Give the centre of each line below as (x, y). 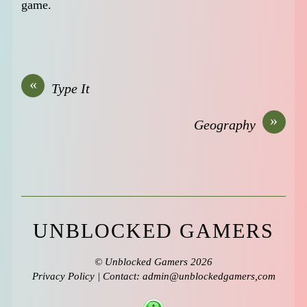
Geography (224, 124)
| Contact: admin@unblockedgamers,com (185, 277)
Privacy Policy (63, 277)
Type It (71, 88)
